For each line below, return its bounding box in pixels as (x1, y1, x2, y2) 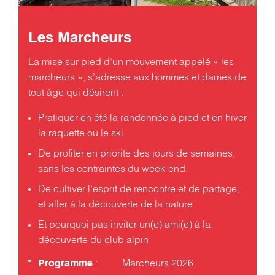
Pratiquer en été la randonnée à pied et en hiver (38, 114, 247, 123)
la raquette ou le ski (38, 129, 123, 138)
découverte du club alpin (38, 236, 149, 245)
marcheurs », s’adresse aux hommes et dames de (28, 73, 246, 82)
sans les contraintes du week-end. (38, 165, 188, 174)
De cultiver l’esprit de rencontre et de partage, (38, 185, 239, 194)
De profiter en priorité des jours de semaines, (38, 149, 235, 158)
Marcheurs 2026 (122, 258, 193, 268)
